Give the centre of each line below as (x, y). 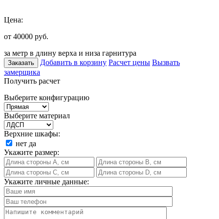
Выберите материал (37, 115)
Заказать (21, 63)
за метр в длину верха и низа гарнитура (70, 53)
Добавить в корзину (73, 62)
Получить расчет (32, 81)
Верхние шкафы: (32, 133)
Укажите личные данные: (46, 181)
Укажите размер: (32, 152)
